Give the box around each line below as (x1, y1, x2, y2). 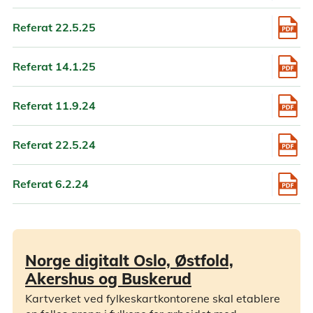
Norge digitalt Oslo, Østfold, (25, 250, 233, 270)
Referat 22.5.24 (13, 138, 96, 152)
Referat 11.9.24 (13, 99, 96, 113)
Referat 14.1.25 (13, 59, 96, 74)
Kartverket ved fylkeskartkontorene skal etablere (25, 291, 280, 306)
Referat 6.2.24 (13, 177, 89, 191)
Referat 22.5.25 (13, 20, 96, 35)
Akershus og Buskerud (25, 268, 191, 289)
